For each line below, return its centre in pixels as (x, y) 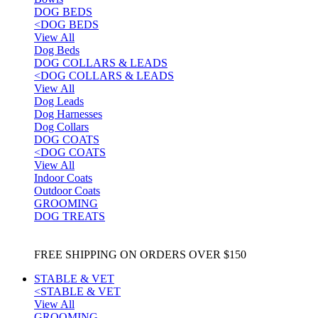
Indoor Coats (63, 178)
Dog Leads (59, 101)
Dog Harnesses (68, 114)
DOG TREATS (70, 216)
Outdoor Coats (67, 191)
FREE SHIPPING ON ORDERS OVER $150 (140, 254)
